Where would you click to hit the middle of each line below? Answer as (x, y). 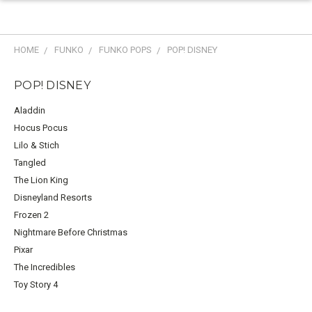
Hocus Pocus (41, 127)
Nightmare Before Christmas (71, 232)
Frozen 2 (31, 214)
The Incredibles (45, 267)
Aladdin (30, 110)
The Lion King (41, 180)
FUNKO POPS (125, 50)
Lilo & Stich (37, 145)
